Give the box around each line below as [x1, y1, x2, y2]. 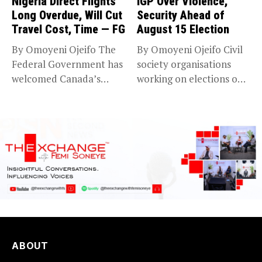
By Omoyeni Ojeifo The [12, 43, 116, 57]
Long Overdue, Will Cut [12, 8, 122, 23]
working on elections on [137, 72, 243, 86]
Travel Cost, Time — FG [12, 22, 125, 37]
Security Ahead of [137, 8, 225, 23]
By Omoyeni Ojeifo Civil [137, 43, 243, 57]
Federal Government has [12, 57, 123, 71]
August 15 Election [137, 22, 229, 37]
